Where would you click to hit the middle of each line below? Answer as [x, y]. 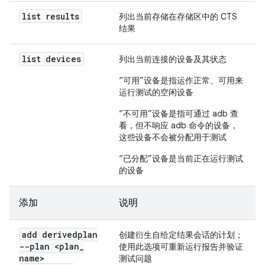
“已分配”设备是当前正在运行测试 [181, 159]
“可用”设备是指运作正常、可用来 [181, 80]
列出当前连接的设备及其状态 [173, 59]
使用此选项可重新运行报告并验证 [181, 247]
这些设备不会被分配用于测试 [173, 137]
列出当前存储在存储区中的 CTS [178, 17]
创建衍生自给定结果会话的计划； [181, 235]
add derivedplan [60, 235]
